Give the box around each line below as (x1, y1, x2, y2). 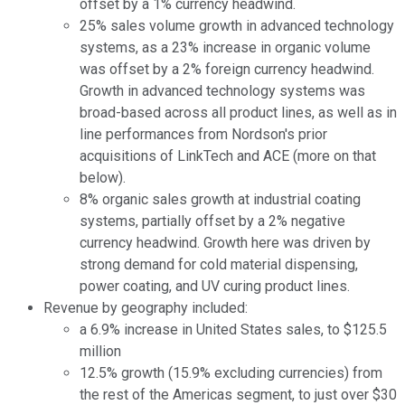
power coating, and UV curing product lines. (80, 278, 350, 296)
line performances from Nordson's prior (80, 126, 327, 144)
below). (80, 169, 126, 187)
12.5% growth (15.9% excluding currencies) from (80, 364, 382, 382)
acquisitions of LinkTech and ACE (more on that (80, 147, 376, 165)
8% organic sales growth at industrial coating (80, 191, 361, 209)
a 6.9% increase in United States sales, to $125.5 (80, 321, 387, 339)
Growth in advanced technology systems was (80, 82, 365, 100)
